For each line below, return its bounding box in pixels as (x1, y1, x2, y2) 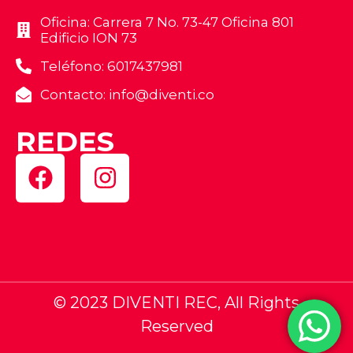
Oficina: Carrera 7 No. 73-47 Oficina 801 (40, 13, 294, 30)
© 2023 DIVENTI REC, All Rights (54, 292, 299, 312)
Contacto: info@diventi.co (40, 86, 214, 102)
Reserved (139, 316, 214, 336)
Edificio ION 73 (40, 29, 137, 46)
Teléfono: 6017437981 (40, 58, 183, 74)
